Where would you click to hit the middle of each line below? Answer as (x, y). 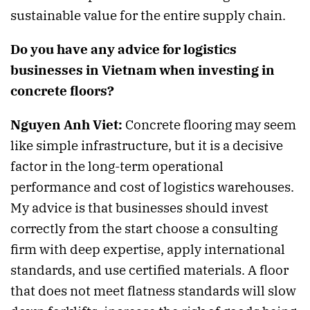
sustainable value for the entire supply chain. (148, 15)
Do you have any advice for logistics (124, 49)
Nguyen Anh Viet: (66, 124)
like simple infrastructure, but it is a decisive (147, 145)
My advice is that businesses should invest (139, 207)
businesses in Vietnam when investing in (143, 70)
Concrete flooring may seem (209, 124)
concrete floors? (62, 90)
